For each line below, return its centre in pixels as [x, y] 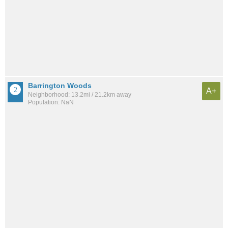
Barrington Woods [60, 86]
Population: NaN [51, 103]
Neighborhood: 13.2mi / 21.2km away [80, 95]
